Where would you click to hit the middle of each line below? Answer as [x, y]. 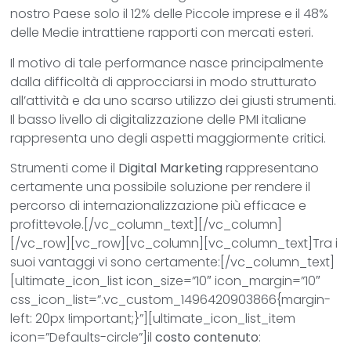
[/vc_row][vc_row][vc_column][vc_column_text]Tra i [174, 243]
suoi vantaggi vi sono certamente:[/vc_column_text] [173, 262]
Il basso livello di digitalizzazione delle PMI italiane [159, 119]
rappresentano [271, 168]
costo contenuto [207, 337]
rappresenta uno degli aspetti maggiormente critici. [168, 138]
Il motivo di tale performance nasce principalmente [167, 63]
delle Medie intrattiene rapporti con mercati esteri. [162, 33]
